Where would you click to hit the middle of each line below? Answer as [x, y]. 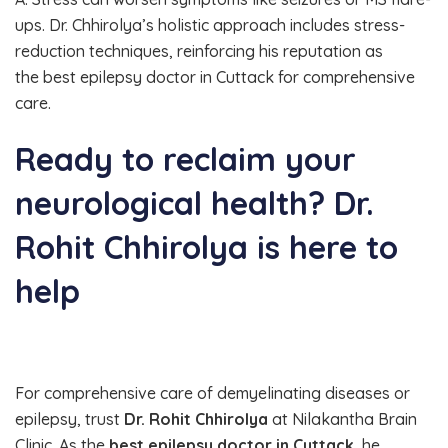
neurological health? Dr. [194, 203]
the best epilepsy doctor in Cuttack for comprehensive [215, 76]
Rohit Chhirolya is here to [206, 247]
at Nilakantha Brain [342, 419]
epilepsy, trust [69, 419]
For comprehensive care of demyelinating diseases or [212, 393]
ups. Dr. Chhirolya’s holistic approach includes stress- [210, 24]
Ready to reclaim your [185, 159]
